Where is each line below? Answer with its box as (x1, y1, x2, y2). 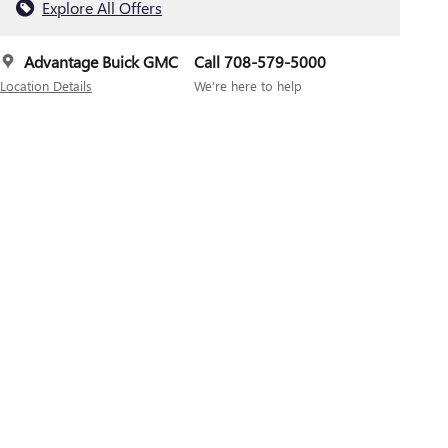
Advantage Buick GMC (24, 51, 178, 73)
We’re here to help (194, 77, 302, 95)
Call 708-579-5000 (194, 51, 326, 73)
